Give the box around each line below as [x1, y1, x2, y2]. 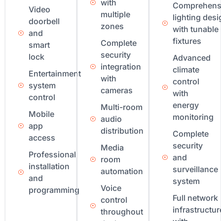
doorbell [28, 16, 60, 27]
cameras [100, 85, 133, 96]
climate [172, 65, 199, 75]
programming [28, 185, 79, 195]
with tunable [172, 24, 219, 35]
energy [172, 100, 199, 110]
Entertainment [28, 69, 81, 79]
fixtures [172, 36, 201, 46]
